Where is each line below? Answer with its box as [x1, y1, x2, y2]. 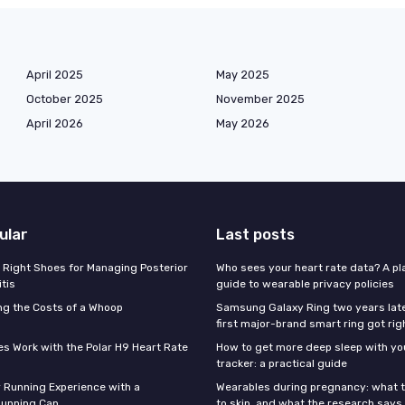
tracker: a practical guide [216, 356, 347, 370]
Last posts [216, 224, 295, 243]
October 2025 [26, 91, 103, 106]
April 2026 [26, 116, 83, 130]
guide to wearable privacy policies [216, 277, 394, 290]
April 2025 [26, 67, 83, 81]
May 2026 [216, 116, 269, 130]
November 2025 [216, 91, 305, 106]
